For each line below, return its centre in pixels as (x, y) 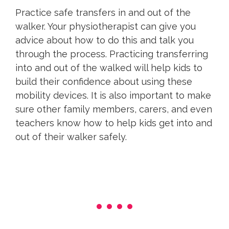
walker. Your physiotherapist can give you (106, 27)
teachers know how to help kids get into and (114, 123)
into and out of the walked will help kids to (109, 68)
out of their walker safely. (71, 137)
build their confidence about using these (104, 82)
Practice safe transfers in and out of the (103, 13)
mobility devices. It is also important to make (113, 96)
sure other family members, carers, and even (114, 109)
